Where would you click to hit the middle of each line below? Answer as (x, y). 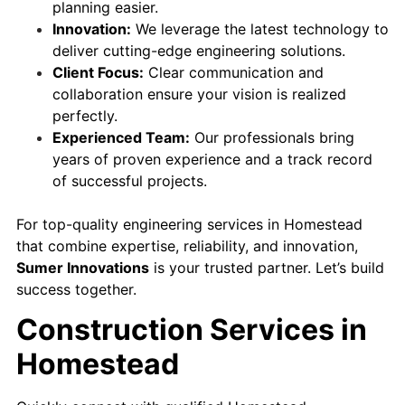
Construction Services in (192, 330)
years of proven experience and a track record (212, 159)
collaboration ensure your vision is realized (199, 94)
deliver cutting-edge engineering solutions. (199, 50)
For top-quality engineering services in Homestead (189, 224)
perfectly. (85, 115)
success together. (76, 289)
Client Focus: (98, 72)
